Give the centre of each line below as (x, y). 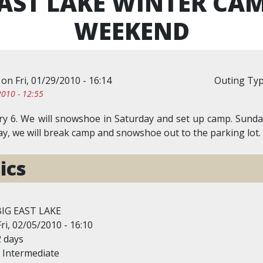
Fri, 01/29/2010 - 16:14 (63, 80)
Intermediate (31, 253)
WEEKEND (131, 31)
